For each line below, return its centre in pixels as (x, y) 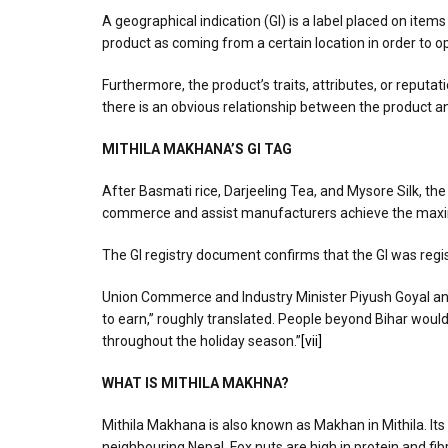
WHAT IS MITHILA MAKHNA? (195, 382)
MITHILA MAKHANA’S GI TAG (197, 148)
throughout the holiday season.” (201, 340)
